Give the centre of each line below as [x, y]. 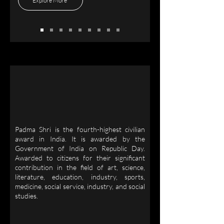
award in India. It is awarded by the [80, 139]
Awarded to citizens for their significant [80, 158]
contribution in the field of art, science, [80, 167]
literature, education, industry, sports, [80, 177]
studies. [26, 196]
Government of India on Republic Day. [80, 148]
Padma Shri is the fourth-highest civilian [80, 129]
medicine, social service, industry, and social [80, 186]
